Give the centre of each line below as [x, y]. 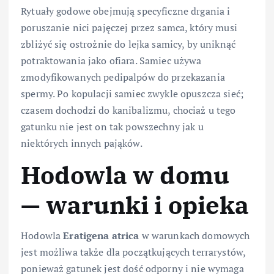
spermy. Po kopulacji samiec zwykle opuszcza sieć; [132, 93]
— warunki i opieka [135, 205]
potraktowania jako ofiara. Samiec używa [111, 60]
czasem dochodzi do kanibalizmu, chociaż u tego [128, 110]
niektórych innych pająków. [82, 143]
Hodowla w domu [125, 175]
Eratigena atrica [101, 236]
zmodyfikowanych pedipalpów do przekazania [123, 77]
